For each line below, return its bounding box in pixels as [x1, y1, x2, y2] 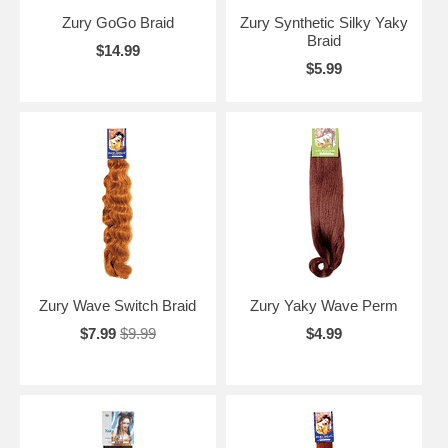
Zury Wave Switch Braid [39, 296, 197, 314]
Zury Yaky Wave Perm [249, 296, 398, 314]
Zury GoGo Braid [61, 13, 174, 31]
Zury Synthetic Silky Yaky [239, 13, 408, 31]
